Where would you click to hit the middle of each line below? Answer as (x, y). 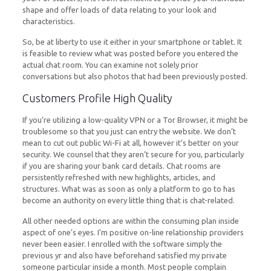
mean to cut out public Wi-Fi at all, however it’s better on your (130, 143)
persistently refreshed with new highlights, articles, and (119, 177)
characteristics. (48, 21)
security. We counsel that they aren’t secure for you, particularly (133, 154)
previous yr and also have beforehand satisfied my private (124, 255)
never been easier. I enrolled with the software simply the (122, 244)
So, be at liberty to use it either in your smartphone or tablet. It (132, 42)
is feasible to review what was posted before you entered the (130, 53)
